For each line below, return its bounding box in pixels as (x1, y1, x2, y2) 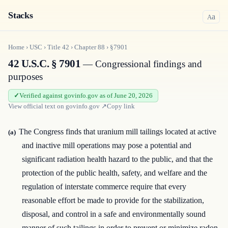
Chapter (74, 43, 98, 51)
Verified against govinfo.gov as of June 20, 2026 (19, 92, 153, 99)
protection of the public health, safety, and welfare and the (22, 168, 208, 177)
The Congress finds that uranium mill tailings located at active (18, 127, 216, 136)
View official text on (8, 102, 66, 110)
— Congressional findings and (80, 59, 203, 69)
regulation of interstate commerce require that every (22, 182, 187, 191)
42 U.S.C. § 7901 (8, 58, 81, 70)
